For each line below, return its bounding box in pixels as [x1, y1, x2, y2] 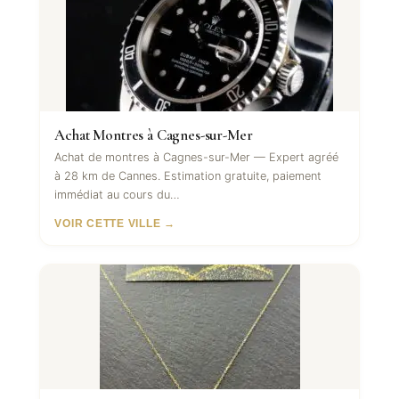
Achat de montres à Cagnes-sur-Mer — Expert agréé [54, 151, 339, 165]
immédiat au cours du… [54, 188, 181, 202]
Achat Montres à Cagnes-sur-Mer [54, 126, 253, 145]
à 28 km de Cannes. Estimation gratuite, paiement [54, 169, 322, 183]
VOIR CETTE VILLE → [54, 217, 175, 231]
